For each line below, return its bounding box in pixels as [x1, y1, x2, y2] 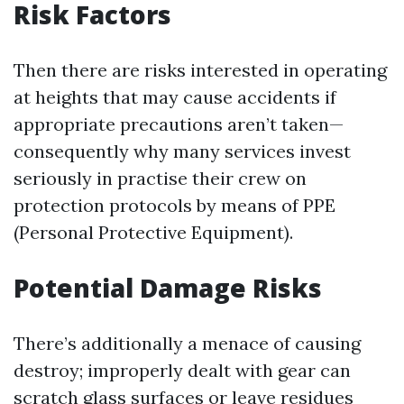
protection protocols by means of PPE [14, 194, 335, 216]
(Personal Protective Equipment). [14, 221, 293, 243]
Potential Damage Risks [14, 271, 322, 305]
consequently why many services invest [14, 140, 351, 162]
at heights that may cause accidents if [14, 86, 336, 108]
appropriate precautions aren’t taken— [14, 113, 344, 135]
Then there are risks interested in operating [14, 59, 387, 81]
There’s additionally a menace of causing [14, 332, 361, 354]
